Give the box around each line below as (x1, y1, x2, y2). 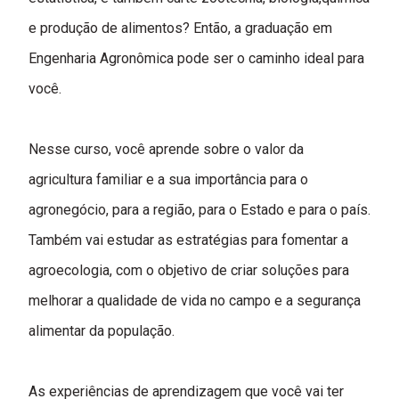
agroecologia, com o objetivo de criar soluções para (28, 261, 349, 279)
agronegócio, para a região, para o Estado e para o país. (28, 200, 370, 218)
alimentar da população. (28, 322, 175, 339)
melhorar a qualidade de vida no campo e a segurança (28, 291, 361, 309)
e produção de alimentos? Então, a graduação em (28, 19, 332, 37)
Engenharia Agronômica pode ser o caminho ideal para (28, 49, 364, 67)
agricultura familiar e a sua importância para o (28, 170, 308, 188)
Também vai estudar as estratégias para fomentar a (28, 231, 348, 248)
